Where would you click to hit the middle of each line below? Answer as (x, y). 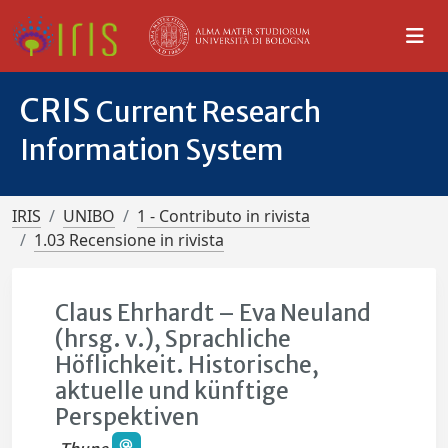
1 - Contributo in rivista (223, 216)
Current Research (208, 112)
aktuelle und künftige (172, 391)
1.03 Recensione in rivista (129, 240)
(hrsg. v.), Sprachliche (173, 339)
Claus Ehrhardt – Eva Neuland (213, 313)
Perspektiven (127, 417)
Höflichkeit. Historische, (187, 365)
